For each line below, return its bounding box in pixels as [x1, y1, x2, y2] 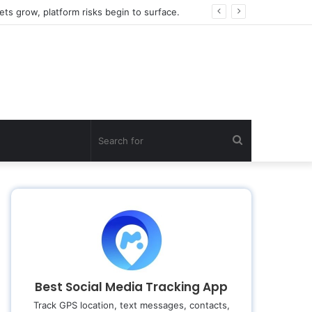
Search [242, 134, 277, 147]
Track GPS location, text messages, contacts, [33, 299, 230, 311]
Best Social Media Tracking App [35, 279, 228, 295]
